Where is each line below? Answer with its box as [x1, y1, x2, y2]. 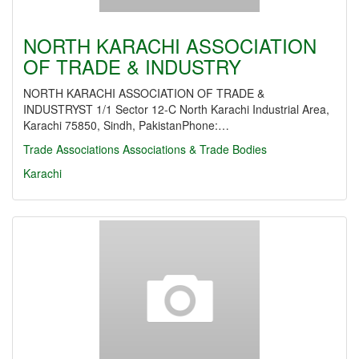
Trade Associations [23, 141, 119, 157]
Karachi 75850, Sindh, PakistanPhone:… [23, 117, 229, 133]
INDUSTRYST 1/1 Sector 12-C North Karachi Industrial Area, [23, 101, 329, 117]
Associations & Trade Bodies [123, 141, 267, 157]
